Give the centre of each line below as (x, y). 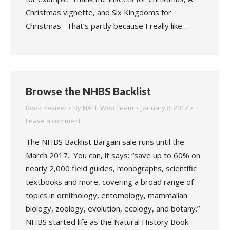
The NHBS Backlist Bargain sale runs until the (105, 142)
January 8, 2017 (165, 108)
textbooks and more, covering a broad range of (110, 182)
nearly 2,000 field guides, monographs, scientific (111, 168)
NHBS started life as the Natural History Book (107, 222)
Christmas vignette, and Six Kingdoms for (99, 12)
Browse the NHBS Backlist (88, 91)
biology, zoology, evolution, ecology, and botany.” (113, 208)
